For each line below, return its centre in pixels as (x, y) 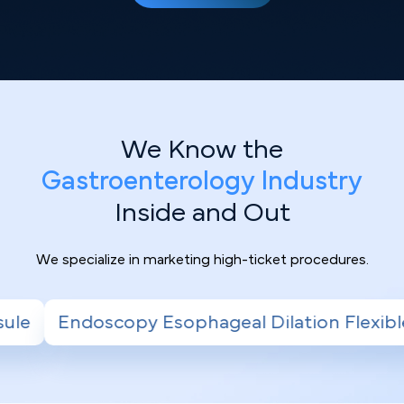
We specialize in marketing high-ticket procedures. (202, 259)
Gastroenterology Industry (202, 181)
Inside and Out (202, 212)
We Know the (202, 149)
